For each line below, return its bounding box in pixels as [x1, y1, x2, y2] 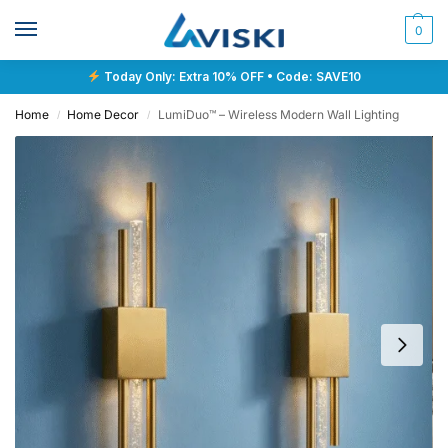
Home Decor [67, 107, 140, 122]
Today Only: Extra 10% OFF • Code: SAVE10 [100, 69, 361, 84]
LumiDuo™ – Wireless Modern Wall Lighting [157, 107, 399, 122]
